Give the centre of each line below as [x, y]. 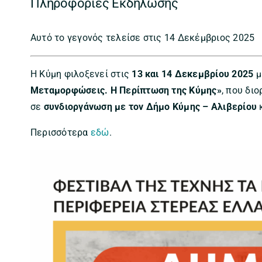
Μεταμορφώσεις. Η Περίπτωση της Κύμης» [126, 90]
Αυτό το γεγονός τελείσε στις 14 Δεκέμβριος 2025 [143, 37]
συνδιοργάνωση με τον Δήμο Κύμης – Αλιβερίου [150, 106]
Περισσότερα [61, 132]
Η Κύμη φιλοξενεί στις [81, 74]
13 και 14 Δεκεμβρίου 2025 [193, 74]
